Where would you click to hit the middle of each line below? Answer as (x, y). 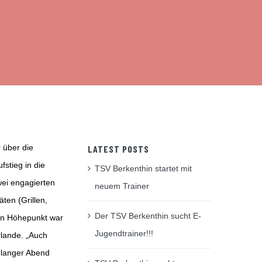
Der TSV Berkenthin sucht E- (148, 216)
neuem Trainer (122, 186)
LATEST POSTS (119, 149)
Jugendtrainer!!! (124, 233)
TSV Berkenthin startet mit (144, 168)
